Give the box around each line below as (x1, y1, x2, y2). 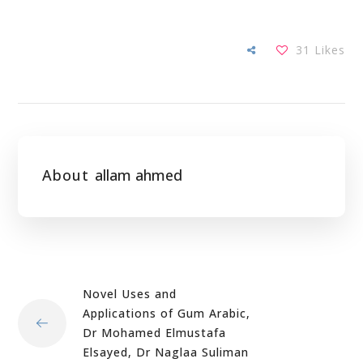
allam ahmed (95, 165, 183, 185)
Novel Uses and (83, 286, 177, 301)
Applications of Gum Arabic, (83, 305, 251, 321)
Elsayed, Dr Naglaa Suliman (83, 344, 250, 360)
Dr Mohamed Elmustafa (83, 325, 227, 340)
